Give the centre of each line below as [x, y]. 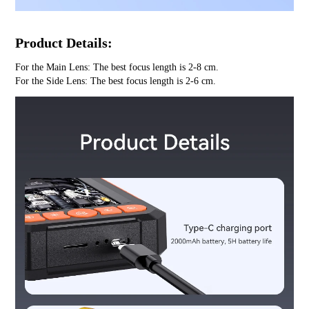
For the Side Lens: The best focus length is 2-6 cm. [116, 81]
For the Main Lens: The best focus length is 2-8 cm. [117, 67]
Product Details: [64, 42]
